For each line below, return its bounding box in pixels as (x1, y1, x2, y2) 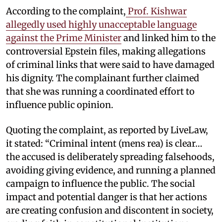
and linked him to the (121, 32, 216, 44)
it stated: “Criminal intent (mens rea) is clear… (6, 137, 202, 149)
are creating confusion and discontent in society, (6, 204, 214, 216)
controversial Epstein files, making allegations (6, 45, 206, 57)
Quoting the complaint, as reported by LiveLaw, (6, 124, 208, 136)
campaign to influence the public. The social (6, 177, 195, 189)
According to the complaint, (6, 5, 126, 17)
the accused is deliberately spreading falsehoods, (6, 151, 215, 163)
